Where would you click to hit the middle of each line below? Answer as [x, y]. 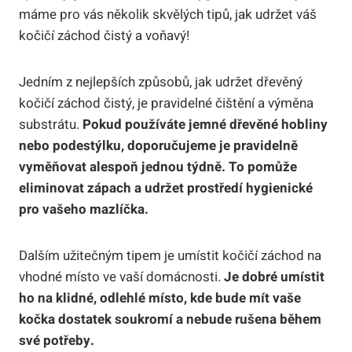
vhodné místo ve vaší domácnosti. [121, 277]
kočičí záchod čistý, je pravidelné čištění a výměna [166, 104]
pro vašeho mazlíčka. [84, 210]
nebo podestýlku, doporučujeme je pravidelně [158, 146]
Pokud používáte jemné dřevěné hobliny [205, 125]
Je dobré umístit [274, 277]
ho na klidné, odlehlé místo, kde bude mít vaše [160, 299]
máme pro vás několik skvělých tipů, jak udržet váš [168, 15]
